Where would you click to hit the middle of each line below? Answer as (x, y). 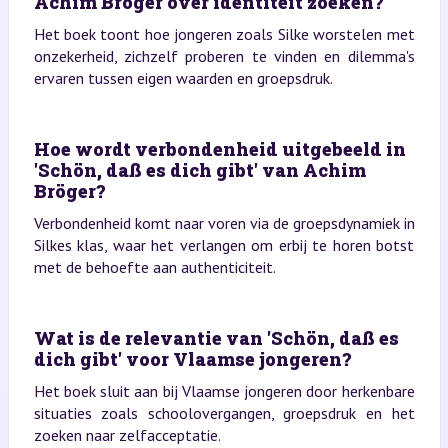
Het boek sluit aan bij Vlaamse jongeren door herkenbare (224, 391)
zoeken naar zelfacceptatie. (127, 435)
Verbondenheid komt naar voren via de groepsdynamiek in (224, 223)
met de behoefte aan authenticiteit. (154, 267)
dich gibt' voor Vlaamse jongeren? (192, 359)
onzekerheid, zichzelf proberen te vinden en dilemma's (224, 56)
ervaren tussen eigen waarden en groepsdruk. (183, 78)
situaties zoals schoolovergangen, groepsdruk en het (224, 413)
